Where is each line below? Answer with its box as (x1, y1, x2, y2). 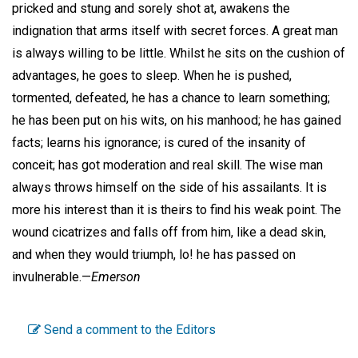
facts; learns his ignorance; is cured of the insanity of (12, 135, 306, 150)
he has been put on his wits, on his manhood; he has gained (12, 113, 341, 128)
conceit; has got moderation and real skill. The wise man (12, 157, 323, 173)
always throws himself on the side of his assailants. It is (12, 180, 327, 195)
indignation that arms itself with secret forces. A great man (12, 23, 338, 38)
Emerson (91, 269, 141, 284)
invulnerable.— (12, 269, 91, 284)
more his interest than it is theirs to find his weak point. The (12, 202, 341, 217)
